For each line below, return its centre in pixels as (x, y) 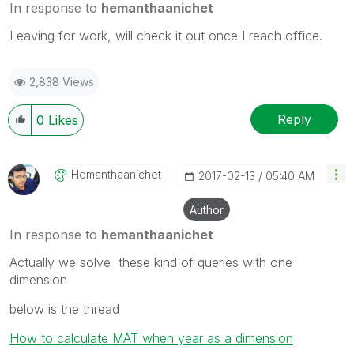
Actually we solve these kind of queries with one (151, 263)
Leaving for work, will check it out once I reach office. (166, 36)
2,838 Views (62, 82)
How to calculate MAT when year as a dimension (151, 339)
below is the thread (64, 309)
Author (207, 210)
